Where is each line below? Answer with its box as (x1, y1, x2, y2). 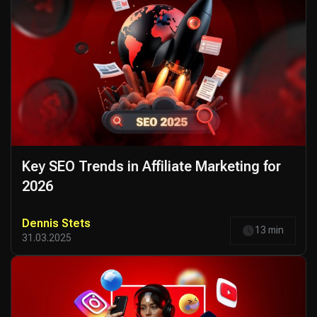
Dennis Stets (22, 217, 91, 231)
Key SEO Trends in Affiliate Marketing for (22, 157, 281, 175)
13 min (255, 224, 284, 236)
